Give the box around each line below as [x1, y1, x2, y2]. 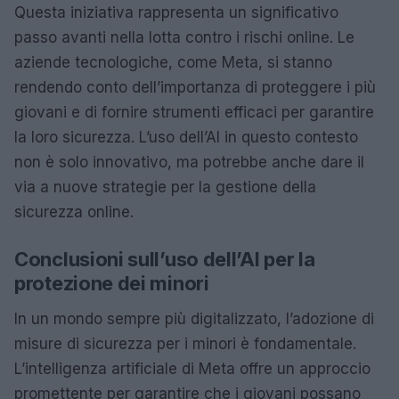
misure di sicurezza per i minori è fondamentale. [14, 334, 356, 353]
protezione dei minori [14, 271, 209, 295]
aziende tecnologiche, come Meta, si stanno [14, 53, 332, 71]
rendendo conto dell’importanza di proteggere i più [14, 77, 376, 96]
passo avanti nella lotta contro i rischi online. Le [14, 28, 354, 46]
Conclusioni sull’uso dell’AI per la [14, 247, 315, 271]
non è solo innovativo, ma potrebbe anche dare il [14, 152, 364, 171]
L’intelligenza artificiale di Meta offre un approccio [14, 359, 370, 378]
